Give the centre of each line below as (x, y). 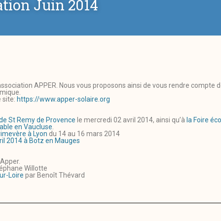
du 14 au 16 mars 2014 (84, 134)
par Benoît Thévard (54, 175)
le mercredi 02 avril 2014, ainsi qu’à (131, 120)
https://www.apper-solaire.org (63, 99)
